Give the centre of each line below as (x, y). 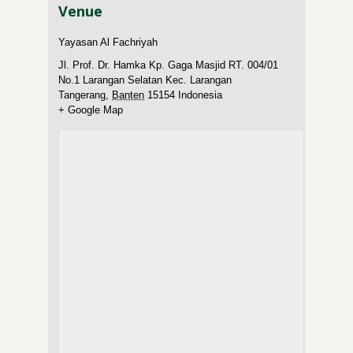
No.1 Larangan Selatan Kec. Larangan (145, 80)
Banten (128, 95)
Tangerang (82, 95)
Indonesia (201, 95)
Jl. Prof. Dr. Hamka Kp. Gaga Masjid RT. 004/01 (169, 65)
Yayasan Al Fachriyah (108, 43)
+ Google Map (91, 110)
